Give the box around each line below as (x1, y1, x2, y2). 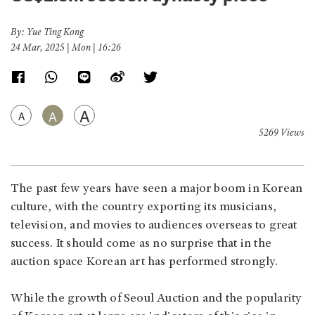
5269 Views (259, 128, 304, 139)
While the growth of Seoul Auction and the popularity (11, 292, 302, 305)
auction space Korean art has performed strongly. (11, 255, 281, 269)
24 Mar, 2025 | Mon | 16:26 (11, 43, 121, 53)
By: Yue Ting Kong (11, 27, 84, 38)
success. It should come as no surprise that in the (11, 237, 272, 250)
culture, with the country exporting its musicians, (11, 200, 277, 214)
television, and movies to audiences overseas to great (11, 219, 297, 232)
